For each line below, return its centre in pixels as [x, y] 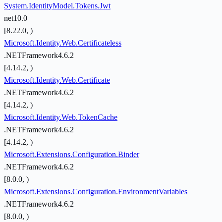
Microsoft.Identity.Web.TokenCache [61, 117]
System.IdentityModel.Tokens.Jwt [57, 6]
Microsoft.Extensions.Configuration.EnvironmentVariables [96, 192]
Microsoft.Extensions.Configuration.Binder [72, 155]
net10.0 [16, 18]
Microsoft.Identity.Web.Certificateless [63, 43]
